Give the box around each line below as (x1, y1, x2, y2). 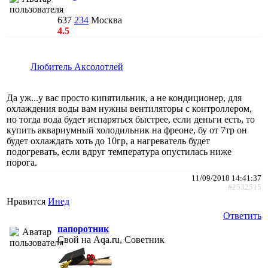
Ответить (223, 210, 261, 221)
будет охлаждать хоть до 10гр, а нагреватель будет (7, 135, 210, 146)
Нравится (7, 196, 48, 206)
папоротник (57, 223, 109, 234)
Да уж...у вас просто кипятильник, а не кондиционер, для (7, 92, 242, 103)
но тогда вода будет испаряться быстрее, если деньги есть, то (7, 114, 255, 124)
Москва (91, 14, 122, 25)
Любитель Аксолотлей (31, 61, 123, 72)
